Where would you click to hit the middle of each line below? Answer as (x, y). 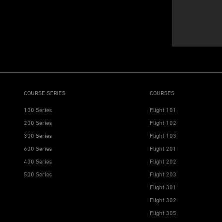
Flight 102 (163, 123)
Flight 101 (163, 110)
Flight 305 (163, 213)
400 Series (38, 161)
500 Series (38, 174)
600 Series (38, 148)
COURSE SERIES (45, 93)
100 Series (38, 110)
